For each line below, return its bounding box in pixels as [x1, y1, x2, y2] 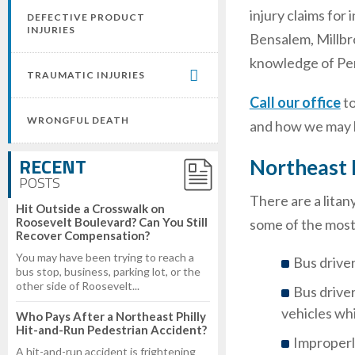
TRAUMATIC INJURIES [27, 69, 145, 81]
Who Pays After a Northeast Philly [16, 309, 206, 323]
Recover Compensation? [16, 228, 150, 242]
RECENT [19, 152, 86, 181]
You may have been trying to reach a [16, 250, 194, 264]
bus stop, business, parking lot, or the [16, 265, 200, 278]
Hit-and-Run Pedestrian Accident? [16, 323, 207, 337]
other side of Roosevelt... [16, 279, 139, 292]
